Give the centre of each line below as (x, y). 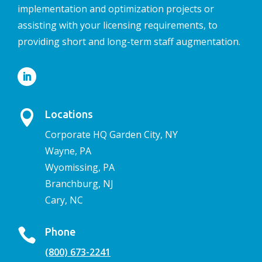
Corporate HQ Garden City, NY (111, 135)
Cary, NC (64, 200)
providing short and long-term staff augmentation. (129, 42)
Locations (69, 114)
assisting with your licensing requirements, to (118, 25)
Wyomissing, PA (80, 168)
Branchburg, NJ (79, 184)
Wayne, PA (68, 151)
